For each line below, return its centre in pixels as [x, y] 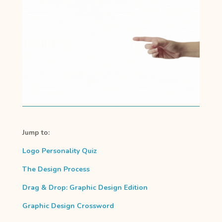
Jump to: [36, 133]
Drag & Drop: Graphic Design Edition [85, 188]
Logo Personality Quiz [59, 151]
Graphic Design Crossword [68, 206]
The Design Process [56, 169]
